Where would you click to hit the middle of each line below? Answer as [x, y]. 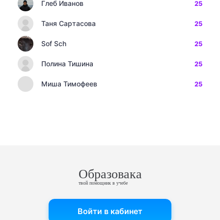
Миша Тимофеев [69, 84]
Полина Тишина [67, 64]
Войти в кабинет [110, 211]
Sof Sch [54, 43]
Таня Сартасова [69, 23]
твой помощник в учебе [103, 183]
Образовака [110, 174]
